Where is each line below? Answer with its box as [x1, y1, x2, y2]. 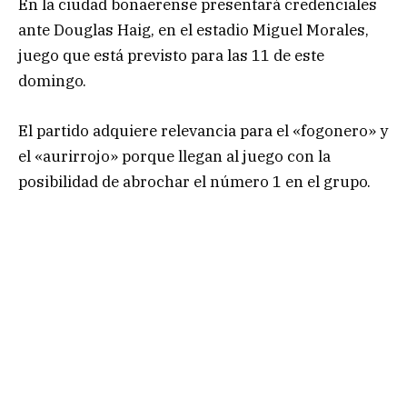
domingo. [18, 71, 86, 92]
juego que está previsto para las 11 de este [18, 45, 324, 66]
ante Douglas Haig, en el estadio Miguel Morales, [18, 20, 369, 41]
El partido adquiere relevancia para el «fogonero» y [18, 120, 388, 141]
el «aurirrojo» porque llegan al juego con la [18, 145, 331, 166]
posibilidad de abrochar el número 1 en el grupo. [18, 171, 371, 192]
